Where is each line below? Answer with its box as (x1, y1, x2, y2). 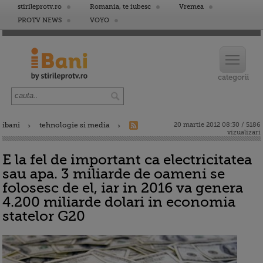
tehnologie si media (39, 121, 110, 129)
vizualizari (227, 129, 261, 136)
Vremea (179, 3, 204, 11)
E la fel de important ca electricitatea (2, 151, 252, 168)
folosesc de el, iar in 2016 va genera (2, 180, 243, 196)
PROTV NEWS (18, 16, 62, 24)
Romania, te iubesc (90, 3, 151, 11)
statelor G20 (2, 208, 106, 224)
